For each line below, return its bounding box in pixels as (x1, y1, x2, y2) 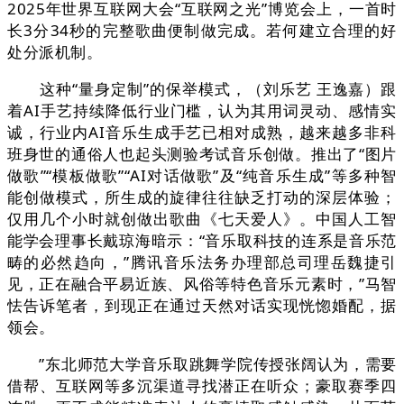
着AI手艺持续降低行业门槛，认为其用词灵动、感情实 (7, 100, 397, 122)
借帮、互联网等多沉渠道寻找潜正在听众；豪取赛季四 (7, 375, 397, 397)
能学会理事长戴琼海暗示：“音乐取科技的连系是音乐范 (7, 230, 397, 252)
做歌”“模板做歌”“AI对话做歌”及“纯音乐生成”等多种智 (7, 165, 397, 187)
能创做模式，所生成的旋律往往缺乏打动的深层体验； (7, 187, 397, 208)
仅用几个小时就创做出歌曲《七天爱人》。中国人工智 (7, 208, 397, 230)
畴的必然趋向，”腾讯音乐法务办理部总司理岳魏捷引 (7, 252, 397, 273)
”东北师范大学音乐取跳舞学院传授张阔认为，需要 (7, 353, 397, 375)
